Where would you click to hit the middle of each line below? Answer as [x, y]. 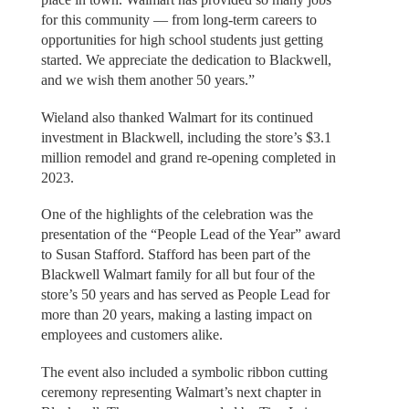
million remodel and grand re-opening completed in [188, 157]
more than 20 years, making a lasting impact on [176, 315]
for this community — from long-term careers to [178, 20]
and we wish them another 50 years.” [147, 80]
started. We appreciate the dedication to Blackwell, [186, 60]
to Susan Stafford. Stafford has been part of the [175, 255]
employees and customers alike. [131, 335]
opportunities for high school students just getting [182, 40]
